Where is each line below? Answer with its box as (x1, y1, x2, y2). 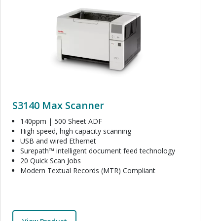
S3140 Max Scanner (12, 98, 104, 112)
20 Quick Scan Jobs (20, 155, 81, 165)
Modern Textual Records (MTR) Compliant (20, 165, 155, 175)
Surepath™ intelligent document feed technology (20, 146, 175, 155)
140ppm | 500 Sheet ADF (20, 116, 102, 126)
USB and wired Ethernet (20, 136, 96, 146)
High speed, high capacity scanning (20, 126, 131, 136)
